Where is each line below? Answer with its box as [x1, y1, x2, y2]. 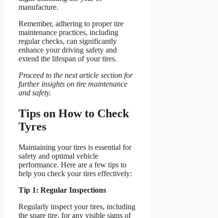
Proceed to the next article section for [18, 71, 133, 79]
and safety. [18, 88, 51, 97]
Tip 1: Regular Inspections [18, 185, 106, 194]
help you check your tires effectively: [18, 169, 132, 178]
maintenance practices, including [18, 28, 118, 36]
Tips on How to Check [18, 107, 129, 120]
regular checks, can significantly [18, 36, 117, 45]
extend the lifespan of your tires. [18, 54, 117, 63]
